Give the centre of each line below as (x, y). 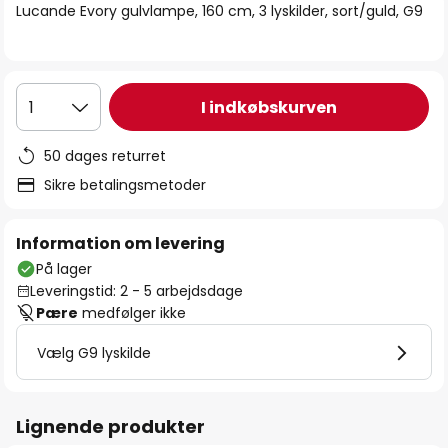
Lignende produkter (110, 426)
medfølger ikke (132, 313)
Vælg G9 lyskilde (94, 353)
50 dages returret (105, 156)
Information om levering (120, 243)
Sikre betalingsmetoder (125, 185)
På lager (64, 269)
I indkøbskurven (269, 107)
